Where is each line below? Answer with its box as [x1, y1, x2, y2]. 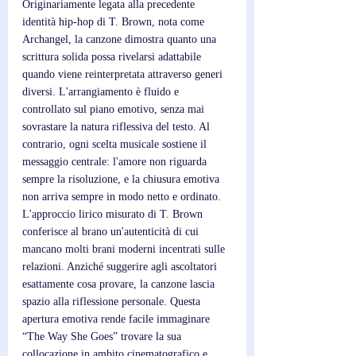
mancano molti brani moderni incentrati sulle [22, 243, 228, 255]
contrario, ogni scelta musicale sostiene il [22, 138, 210, 150]
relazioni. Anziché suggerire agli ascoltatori [22, 261, 220, 273]
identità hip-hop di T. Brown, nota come [22, 16, 207, 28]
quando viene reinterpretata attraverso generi [22, 68, 226, 80]
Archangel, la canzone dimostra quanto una [22, 33, 219, 45]
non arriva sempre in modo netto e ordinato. [22, 191, 224, 203]
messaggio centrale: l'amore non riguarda [22, 156, 210, 168]
